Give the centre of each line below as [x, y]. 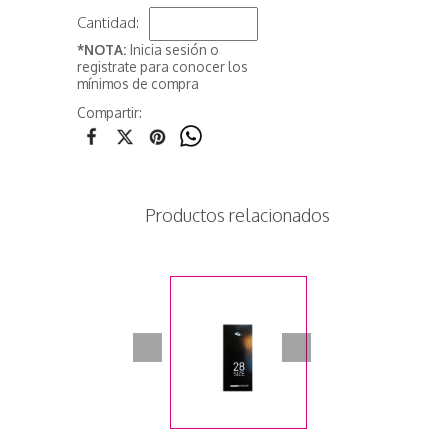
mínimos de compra [137, 83]
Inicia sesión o [174, 49]
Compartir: [109, 112]
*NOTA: [103, 49]
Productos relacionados [237, 215]
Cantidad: [107, 22]
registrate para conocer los [162, 66]
